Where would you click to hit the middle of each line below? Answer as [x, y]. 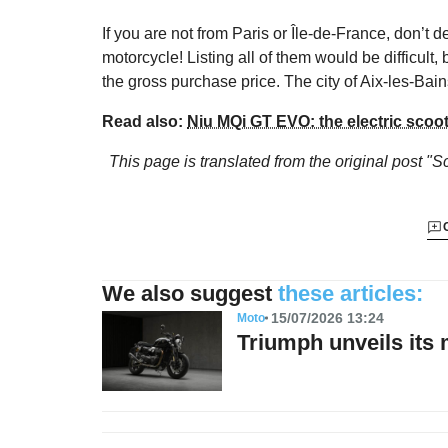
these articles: [350, 293]
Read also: [144, 121]
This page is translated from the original [250, 161]
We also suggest [187, 293]
